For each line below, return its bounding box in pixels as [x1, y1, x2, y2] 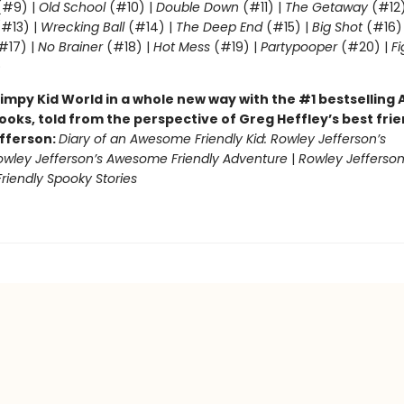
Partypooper [260, 38, 337, 56]
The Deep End [175, 18, 262, 36]
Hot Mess [152, 38, 210, 56]
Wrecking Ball [40, 18, 128, 36]
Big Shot [311, 18, 363, 36]
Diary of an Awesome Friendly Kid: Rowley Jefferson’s [58, 130, 386, 148]
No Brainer [37, 38, 103, 56]
